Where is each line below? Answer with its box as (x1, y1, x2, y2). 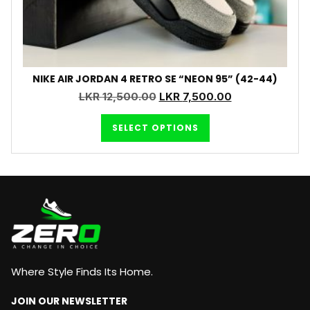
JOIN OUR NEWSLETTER (11, 294, 127, 309)
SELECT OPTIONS (111, 121, 199, 134)
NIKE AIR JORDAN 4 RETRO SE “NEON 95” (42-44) (33, 72, 277, 86)
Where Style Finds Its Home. (11, 264, 153, 280)
